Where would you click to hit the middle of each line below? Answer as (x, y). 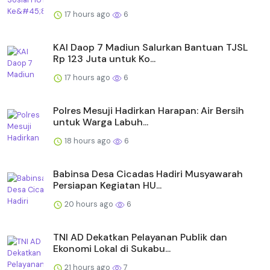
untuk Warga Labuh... (101, 122)
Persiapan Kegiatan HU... (107, 186)
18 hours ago (88, 141)
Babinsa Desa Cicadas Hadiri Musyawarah (148, 174)
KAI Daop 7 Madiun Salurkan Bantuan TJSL (150, 48)
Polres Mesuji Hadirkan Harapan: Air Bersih (149, 111)
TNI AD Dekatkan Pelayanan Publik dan (140, 237)
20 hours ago (89, 204)
